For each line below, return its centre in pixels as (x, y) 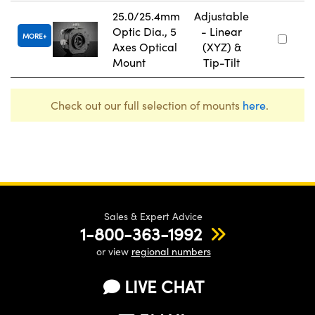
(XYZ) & (221, 46)
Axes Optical (145, 46)
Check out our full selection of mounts (146, 105)
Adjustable (221, 15)
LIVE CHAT (164, 286)
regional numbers (171, 251)
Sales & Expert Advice (153, 216)
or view (114, 251)
